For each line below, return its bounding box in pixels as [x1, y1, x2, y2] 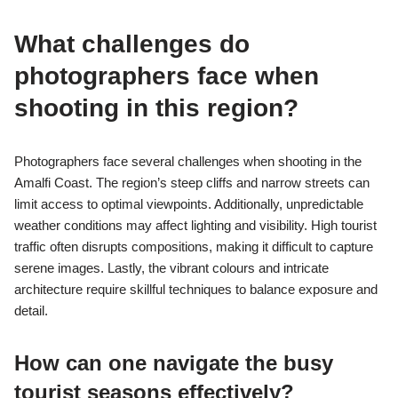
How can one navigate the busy [14, 350, 333, 375]
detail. [14, 302, 48, 318]
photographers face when [14, 61, 319, 90]
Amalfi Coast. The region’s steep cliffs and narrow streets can [14, 174, 370, 190]
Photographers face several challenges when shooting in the [14, 153, 362, 169]
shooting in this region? [14, 93, 298, 122]
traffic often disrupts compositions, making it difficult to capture [14, 238, 373, 254]
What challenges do [14, 29, 250, 58]
